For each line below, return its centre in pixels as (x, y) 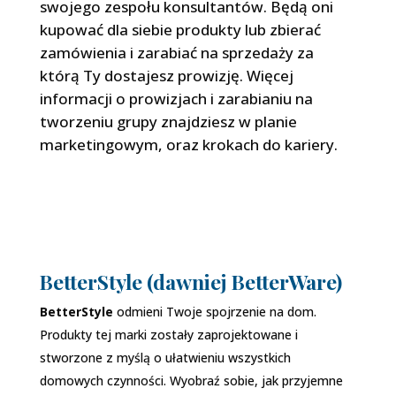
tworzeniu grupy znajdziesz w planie (168, 122)
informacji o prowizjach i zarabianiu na (176, 99)
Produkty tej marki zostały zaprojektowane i (168, 335)
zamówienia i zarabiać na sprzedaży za (176, 53)
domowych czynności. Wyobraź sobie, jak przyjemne (191, 381)
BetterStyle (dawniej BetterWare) (190, 282)
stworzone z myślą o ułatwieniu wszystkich (165, 358)
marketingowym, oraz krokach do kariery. (188, 145)
